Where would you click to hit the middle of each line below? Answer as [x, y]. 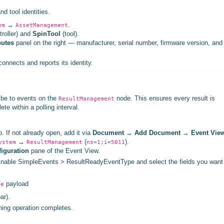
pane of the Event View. [64, 151]
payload [16, 184]
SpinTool [46, 34]
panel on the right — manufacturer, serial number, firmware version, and [118, 43]
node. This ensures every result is [165, 98]
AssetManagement [42, 25]
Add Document [157, 133]
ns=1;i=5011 [106, 142]
